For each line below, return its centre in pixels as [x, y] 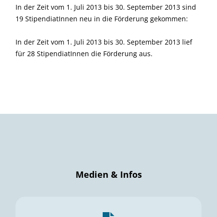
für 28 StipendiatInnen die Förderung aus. [84, 54]
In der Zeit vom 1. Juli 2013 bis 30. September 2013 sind [106, 7]
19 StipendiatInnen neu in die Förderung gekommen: [102, 19]
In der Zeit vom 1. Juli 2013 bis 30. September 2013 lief [104, 42]
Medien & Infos [108, 175]
